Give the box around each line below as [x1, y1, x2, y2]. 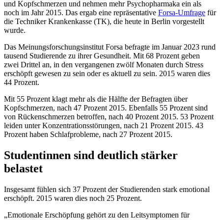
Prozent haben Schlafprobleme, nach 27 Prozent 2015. [4, 130, 172, 138]
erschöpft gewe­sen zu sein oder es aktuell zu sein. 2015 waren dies [4, 69, 210, 78]
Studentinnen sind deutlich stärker [4, 148, 178, 162]
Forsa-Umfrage [158, 8, 205, 17]
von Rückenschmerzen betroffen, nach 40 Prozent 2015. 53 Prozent [4, 112, 214, 121]
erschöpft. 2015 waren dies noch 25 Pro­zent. [4, 193, 142, 202]
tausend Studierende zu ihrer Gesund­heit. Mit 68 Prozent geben [4, 51, 200, 60]
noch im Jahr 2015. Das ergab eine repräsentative [4, 8, 158, 17]
